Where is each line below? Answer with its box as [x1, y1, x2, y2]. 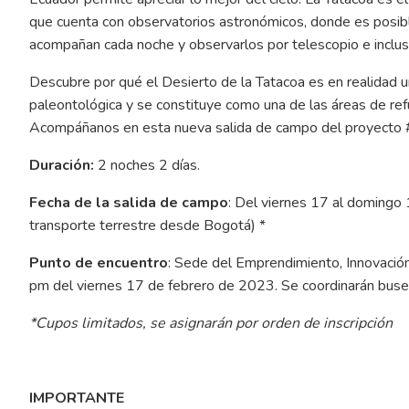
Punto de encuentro [28, 252, 168, 273]
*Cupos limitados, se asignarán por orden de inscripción [28, 312, 393, 333]
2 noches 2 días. [93, 154, 200, 175]
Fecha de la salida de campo [28, 192, 228, 213]
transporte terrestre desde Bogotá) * [28, 215, 266, 236]
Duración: [28, 154, 94, 175]
